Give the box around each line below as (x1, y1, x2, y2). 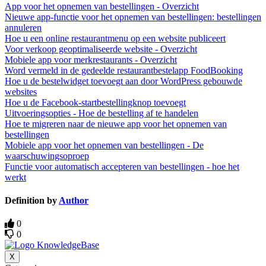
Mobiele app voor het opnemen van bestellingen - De (5, 140, 204, 150)
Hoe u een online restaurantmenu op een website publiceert (5, 33, 226, 43)
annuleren (5, 22, 42, 33)
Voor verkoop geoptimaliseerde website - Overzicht (5, 43, 197, 54)
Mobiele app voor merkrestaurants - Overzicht (5, 54, 177, 65)
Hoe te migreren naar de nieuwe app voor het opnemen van (5, 118, 227, 129)
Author (59, 195, 88, 205)
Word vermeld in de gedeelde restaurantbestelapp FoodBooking (5, 65, 243, 75)
